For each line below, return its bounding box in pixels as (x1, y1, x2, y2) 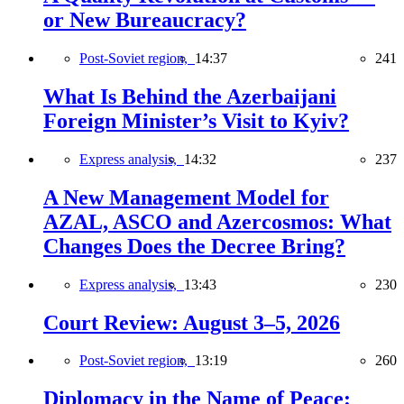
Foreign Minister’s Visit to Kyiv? (43, 108, 349, 133)
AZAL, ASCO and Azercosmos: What (43, 209, 391, 234)
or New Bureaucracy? (43, 8, 246, 32)
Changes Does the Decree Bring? (43, 234, 345, 258)
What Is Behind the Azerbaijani (43, 84, 336, 108)
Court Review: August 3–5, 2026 (43, 310, 340, 335)
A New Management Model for (43, 185, 329, 209)
